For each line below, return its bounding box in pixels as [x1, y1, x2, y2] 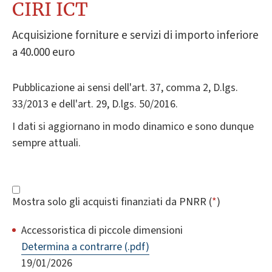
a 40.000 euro [12, 44, 75, 61]
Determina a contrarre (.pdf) [21, 239, 149, 254]
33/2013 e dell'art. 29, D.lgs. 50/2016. [12, 96, 178, 112]
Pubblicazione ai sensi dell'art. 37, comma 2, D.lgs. [12, 80, 238, 95]
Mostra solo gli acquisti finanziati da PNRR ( [12, 194, 212, 209]
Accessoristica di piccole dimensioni [21, 222, 183, 238]
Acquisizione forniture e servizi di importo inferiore [12, 27, 259, 44]
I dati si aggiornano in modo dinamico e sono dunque [12, 118, 254, 134]
